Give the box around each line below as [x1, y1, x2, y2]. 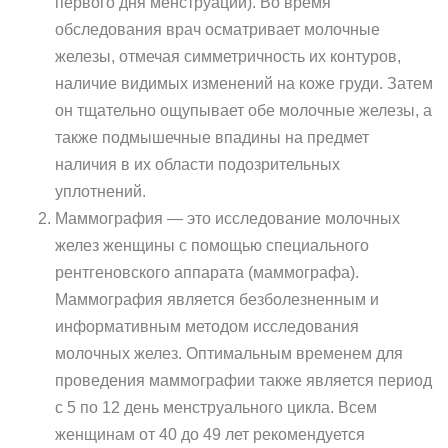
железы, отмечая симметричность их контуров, [55, 48, 401, 65]
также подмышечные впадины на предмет [55, 129, 369, 146]
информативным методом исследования [55, 318, 359, 335]
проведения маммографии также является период [55, 372, 432, 389]
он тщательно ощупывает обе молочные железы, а [55, 102, 432, 119]
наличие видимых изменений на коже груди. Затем [55, 75, 433, 92]
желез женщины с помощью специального [55, 237, 369, 254]
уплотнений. [55, 183, 146, 200]
